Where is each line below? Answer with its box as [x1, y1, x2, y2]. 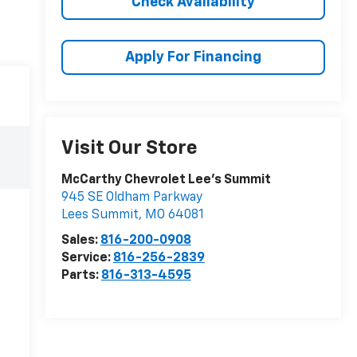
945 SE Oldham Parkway [61, 191, 202, 205]
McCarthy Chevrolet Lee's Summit [61, 174, 271, 187]
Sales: [61, 234, 100, 248]
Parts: [61, 269, 101, 283]
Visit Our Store [61, 139, 198, 159]
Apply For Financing [124, 49, 261, 65]
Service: [61, 252, 113, 265]
